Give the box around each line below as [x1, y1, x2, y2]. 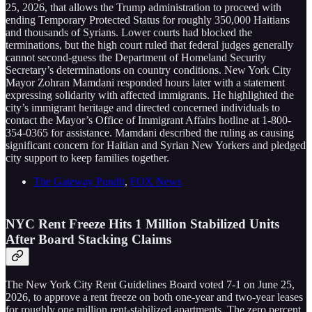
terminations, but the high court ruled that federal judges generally [6, 38, 293, 51]
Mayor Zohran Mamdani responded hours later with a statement [6, 76, 285, 88]
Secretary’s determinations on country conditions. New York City [6, 63, 291, 76]
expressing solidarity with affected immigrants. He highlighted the [6, 88, 294, 101]
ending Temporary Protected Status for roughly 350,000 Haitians [6, 13, 290, 26]
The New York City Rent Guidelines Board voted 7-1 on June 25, [6, 279, 295, 291]
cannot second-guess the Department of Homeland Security [6, 51, 266, 63]
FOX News [130, 175, 182, 187]
